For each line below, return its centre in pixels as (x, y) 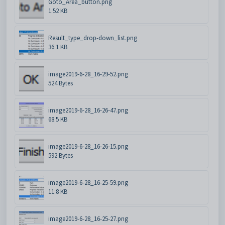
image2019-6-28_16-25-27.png (88, 218)
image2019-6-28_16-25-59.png (88, 182)
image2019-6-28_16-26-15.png (88, 146)
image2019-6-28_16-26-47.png (88, 110)
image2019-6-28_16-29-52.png (88, 74)
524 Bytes (61, 83)
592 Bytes (61, 155)
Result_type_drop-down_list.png (93, 38)
